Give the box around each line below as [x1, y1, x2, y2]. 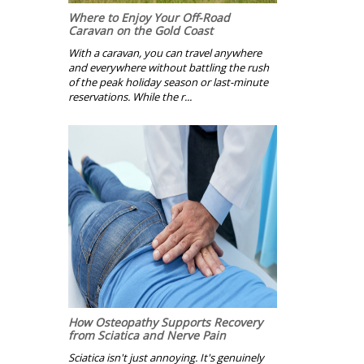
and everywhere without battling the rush [68, 60, 269, 76]
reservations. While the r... [68, 89, 192, 105]
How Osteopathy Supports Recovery [68, 314, 262, 331]
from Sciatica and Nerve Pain [68, 327, 226, 344]
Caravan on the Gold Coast [68, 23, 213, 39]
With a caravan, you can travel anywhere [68, 45, 262, 61]
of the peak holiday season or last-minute [68, 75, 268, 90]
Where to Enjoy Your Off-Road [68, 10, 230, 26]
